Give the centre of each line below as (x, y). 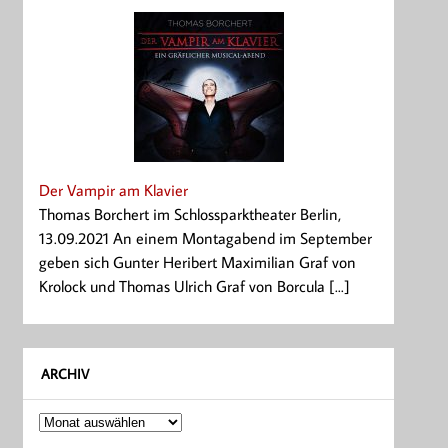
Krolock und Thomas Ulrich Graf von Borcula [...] (195, 285)
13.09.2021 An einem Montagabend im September (206, 237)
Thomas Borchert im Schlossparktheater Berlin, (190, 213)
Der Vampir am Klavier (114, 189)
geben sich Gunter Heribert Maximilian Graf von (198, 261)
